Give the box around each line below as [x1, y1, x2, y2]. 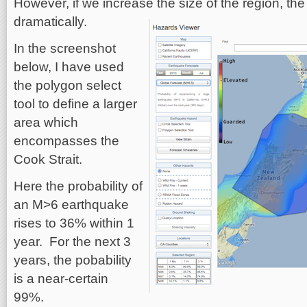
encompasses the [14, 134, 119, 148]
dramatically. [14, 14, 87, 29]
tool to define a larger [14, 97, 137, 111]
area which [14, 115, 78, 130]
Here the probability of [14, 179, 143, 193]
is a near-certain [14, 271, 108, 286]
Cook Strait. [14, 152, 86, 167]
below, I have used [14, 60, 124, 74]
